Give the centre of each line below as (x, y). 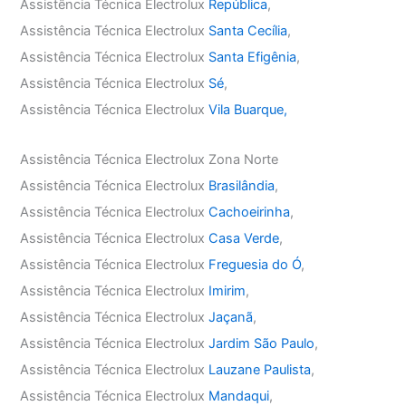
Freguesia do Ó (255, 265)
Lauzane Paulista (260, 370)
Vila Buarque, (248, 110)
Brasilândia (242, 186)
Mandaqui (239, 396)
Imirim (227, 291)
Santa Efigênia (253, 58)
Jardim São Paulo (262, 343)
